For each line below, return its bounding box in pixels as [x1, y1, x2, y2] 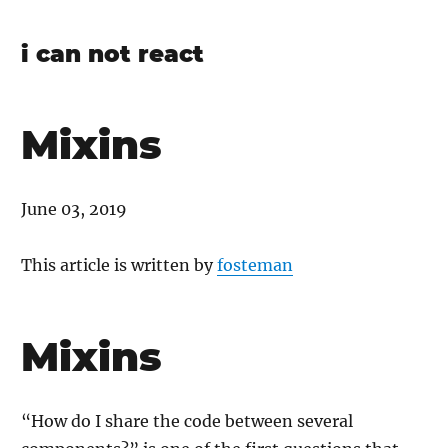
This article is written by [21, 255, 217, 275]
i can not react [21, 40, 204, 68]
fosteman [217, 255, 293, 275]
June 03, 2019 [21, 199, 127, 219]
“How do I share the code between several [21, 411, 353, 431]
